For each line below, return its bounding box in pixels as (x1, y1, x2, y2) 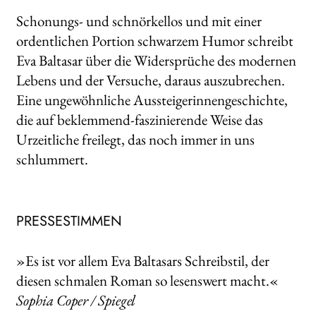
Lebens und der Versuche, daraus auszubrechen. (16, 71, 285, 90)
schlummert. (16, 150, 88, 169)
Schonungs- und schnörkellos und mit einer (16, 11, 262, 31)
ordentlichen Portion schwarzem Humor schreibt (16, 31, 293, 51)
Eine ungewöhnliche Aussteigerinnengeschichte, (16, 90, 288, 110)
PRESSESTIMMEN (16, 211, 122, 232)
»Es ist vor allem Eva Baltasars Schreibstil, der (16, 250, 269, 270)
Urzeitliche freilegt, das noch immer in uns (16, 130, 255, 150)
